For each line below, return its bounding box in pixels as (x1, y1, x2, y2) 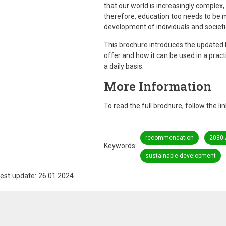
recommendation (145, 134, 194, 141)
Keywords (103, 142, 135, 150)
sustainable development (145, 152, 216, 159)
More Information (103, 78, 211, 94)
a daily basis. (103, 62, 144, 70)
